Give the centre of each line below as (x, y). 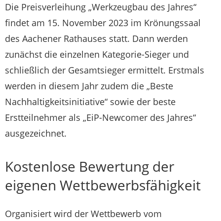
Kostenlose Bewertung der (90, 166)
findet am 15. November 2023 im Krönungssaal (103, 22)
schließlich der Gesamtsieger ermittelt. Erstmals (105, 70)
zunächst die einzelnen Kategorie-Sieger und (97, 54)
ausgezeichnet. (36, 133)
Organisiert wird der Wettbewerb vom (83, 213)
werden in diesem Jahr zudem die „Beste (89, 86)
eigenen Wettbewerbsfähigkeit (103, 185)
